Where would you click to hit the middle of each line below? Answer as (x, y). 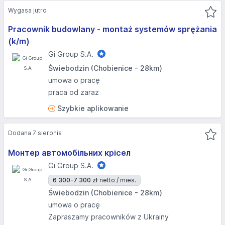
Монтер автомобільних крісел (69, 153)
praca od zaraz (74, 92)
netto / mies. (118, 180)
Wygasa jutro (27, 10)
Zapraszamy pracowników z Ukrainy (108, 217)
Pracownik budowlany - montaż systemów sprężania (113, 29)
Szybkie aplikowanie (93, 108)
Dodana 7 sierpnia (35, 133)
